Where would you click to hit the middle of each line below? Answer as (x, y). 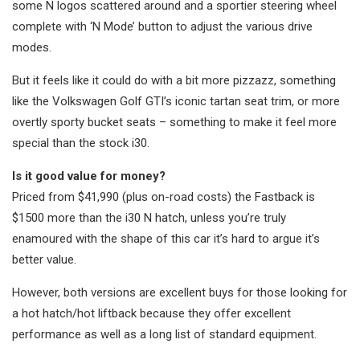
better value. (44, 259)
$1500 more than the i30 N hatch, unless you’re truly (149, 217)
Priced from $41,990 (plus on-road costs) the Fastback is (164, 196)
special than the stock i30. (81, 143)
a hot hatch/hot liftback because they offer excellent (151, 313)
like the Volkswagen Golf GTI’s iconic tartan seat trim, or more (176, 101)
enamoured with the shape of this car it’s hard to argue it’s (166, 238)
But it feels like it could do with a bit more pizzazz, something (174, 80)
